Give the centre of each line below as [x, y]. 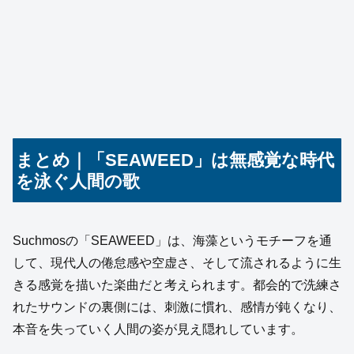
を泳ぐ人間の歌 [78, 181]
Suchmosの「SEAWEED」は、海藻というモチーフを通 [172, 241]
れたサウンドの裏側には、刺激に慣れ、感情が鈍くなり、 [177, 307]
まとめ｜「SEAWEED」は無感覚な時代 [175, 160]
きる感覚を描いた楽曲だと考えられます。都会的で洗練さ [177, 285]
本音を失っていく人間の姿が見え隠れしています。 [158, 330]
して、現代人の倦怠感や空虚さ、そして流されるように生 [177, 263]
